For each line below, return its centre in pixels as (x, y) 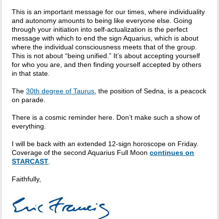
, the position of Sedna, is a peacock (151, 91)
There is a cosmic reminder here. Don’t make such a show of (106, 118)
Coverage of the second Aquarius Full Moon (81, 153)
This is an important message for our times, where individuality (109, 12)
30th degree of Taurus (60, 91)
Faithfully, (27, 179)
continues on (172, 153)
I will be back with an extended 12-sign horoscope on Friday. (105, 144)
